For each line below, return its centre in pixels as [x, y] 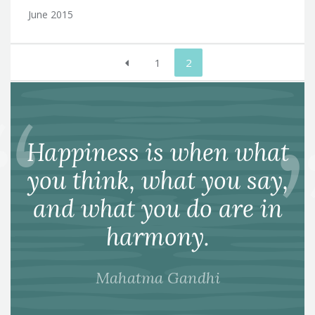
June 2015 [51, 14]
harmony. [157, 236]
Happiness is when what [157, 152]
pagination [55, 80]
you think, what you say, [157, 180]
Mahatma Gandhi [157, 277]
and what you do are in [157, 208]
